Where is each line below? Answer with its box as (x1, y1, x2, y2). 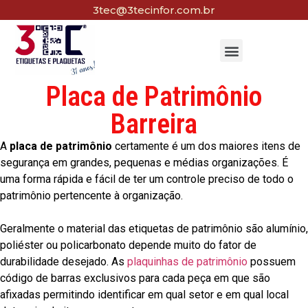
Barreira (111, 108, 197, 141)
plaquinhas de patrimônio (127, 255, 247, 269)
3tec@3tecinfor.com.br (93, 3, 215, 16)
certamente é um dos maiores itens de (112, 140, 300, 153)
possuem (247, 255, 296, 269)
